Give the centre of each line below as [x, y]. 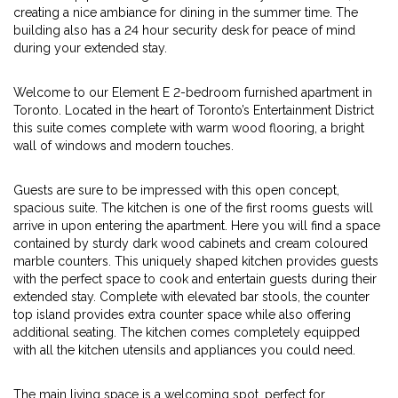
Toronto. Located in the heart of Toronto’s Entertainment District [194, 110]
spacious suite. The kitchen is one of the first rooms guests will [193, 208]
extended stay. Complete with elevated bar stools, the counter [191, 297]
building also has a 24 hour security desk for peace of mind [184, 30]
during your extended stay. [90, 48]
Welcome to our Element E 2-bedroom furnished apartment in [193, 92]
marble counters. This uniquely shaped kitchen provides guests [196, 261]
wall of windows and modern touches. [123, 146]
